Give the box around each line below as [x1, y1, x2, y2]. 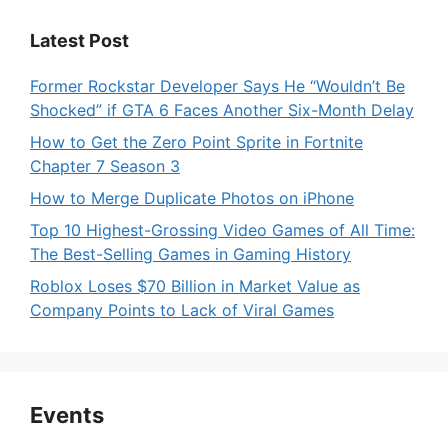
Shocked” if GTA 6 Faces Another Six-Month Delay [30, 99, 414, 120]
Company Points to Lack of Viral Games [30, 299, 334, 320]
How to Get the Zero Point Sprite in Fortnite [30, 131, 363, 152]
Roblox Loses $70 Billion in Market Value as [30, 275, 360, 296]
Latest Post [30, 29, 129, 51]
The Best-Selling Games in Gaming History [30, 243, 351, 264]
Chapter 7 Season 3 [30, 155, 180, 176]
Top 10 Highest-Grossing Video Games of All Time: [30, 219, 415, 240]
